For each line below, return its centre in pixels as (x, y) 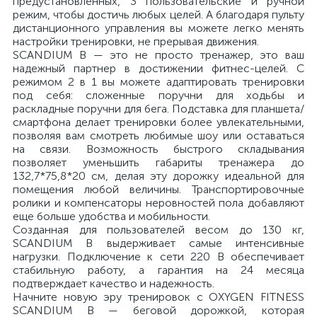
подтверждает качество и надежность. (114, 283)
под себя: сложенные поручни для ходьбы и (158, 95)
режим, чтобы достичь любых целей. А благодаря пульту (158, 15)
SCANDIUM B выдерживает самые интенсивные (158, 243)
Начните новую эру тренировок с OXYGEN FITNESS (158, 297)
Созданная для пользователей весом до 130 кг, (158, 230)
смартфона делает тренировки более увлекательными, (158, 122)
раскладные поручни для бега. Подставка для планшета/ (158, 109)
